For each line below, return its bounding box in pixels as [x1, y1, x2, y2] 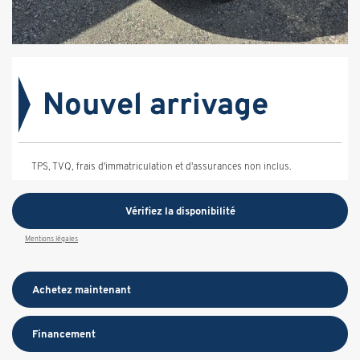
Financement [32, 327, 96, 342]
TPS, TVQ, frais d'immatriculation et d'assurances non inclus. [31, 160, 292, 173]
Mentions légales [25, 234, 78, 244]
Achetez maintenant [32, 283, 131, 297]
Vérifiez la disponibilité [125, 204, 235, 219]
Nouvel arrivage [43, 84, 268, 124]
